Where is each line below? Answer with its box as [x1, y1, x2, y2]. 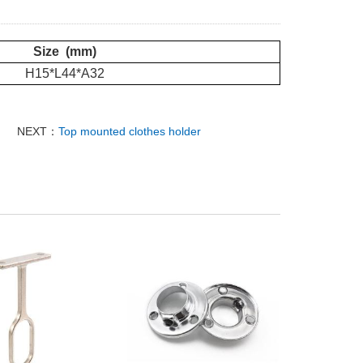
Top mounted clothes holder [58, 125, 201, 138]
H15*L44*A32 [24, 66, 105, 80]
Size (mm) [32, 45, 96, 58]
